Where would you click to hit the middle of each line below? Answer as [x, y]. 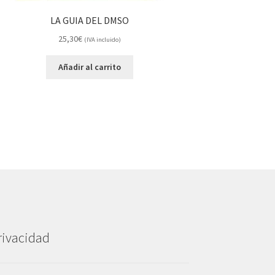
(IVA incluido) [103, 39]
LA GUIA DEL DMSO [90, 21]
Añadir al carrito [90, 67]
